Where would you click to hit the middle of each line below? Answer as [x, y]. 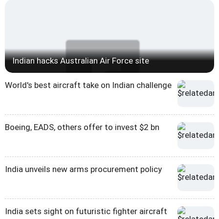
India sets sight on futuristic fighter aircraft [86, 211]
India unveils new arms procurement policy [83, 169]
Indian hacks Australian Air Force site [81, 61]
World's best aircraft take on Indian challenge [88, 85]
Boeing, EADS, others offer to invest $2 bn [82, 127]
